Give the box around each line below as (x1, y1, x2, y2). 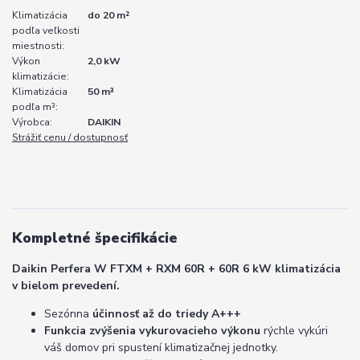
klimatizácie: (12, 69, 69, 83)
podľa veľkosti (12, 23, 80, 37)
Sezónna (44, 306, 92, 322)
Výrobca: (12, 115, 52, 129)
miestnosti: (12, 39, 64, 52)
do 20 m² (88, 8, 129, 22)
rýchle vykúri (260, 323, 328, 339)
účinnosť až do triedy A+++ (92, 306, 244, 322)
